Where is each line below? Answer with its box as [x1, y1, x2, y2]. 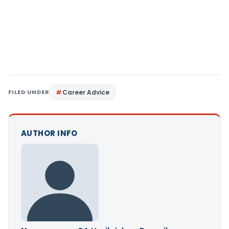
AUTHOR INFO [21, 127, 78, 139]
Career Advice [62, 87, 110, 97]
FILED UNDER [8, 87, 50, 96]
